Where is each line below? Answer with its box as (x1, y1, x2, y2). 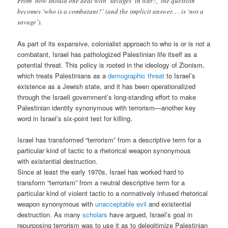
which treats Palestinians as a (17, 71, 108, 81)
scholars (82, 210, 108, 220)
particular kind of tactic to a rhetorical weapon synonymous (17, 146, 191, 156)
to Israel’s (164, 71, 196, 81)
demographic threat (108, 71, 165, 81)
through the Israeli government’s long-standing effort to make (17, 92, 196, 102)
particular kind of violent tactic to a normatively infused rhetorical (17, 188, 208, 198)
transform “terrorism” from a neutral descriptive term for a (17, 178, 185, 188)
